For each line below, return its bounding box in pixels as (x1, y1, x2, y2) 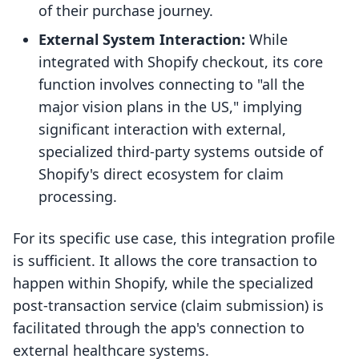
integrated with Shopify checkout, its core (38, 52, 323, 72)
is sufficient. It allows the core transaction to (13, 251, 317, 271)
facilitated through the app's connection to (13, 318, 305, 338)
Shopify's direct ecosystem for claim (38, 164, 284, 184)
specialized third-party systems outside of (38, 142, 323, 162)
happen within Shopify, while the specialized (13, 273, 313, 293)
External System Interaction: (38, 30, 245, 50)
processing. (38, 187, 117, 207)
